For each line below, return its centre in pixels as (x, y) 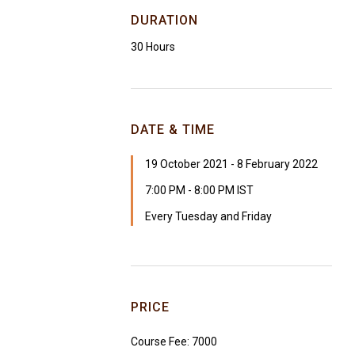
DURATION (164, 20)
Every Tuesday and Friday (208, 216)
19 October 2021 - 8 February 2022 (231, 164)
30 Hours (153, 46)
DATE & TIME (173, 129)
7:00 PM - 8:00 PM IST (199, 190)
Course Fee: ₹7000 (174, 341)
